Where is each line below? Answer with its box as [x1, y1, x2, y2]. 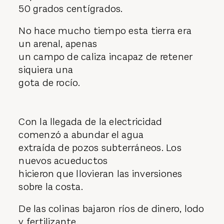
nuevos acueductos [18, 154, 108, 168]
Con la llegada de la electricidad [18, 115, 162, 129]
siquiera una [18, 62, 73, 76]
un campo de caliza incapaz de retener [18, 49, 192, 63]
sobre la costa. [18, 180, 83, 194]
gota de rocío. [18, 75, 83, 89]
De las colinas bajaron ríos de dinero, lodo [18, 201, 204, 215]
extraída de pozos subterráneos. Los [18, 141, 181, 155]
